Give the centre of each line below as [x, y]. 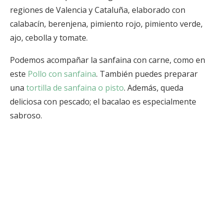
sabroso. [26, 115]
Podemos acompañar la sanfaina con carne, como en [108, 60]
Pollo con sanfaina [62, 74]
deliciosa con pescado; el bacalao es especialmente [103, 101]
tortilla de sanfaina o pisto [75, 87]
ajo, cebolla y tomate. [49, 37]
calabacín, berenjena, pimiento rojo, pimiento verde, [106, 24]
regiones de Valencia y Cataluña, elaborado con [98, 10]
